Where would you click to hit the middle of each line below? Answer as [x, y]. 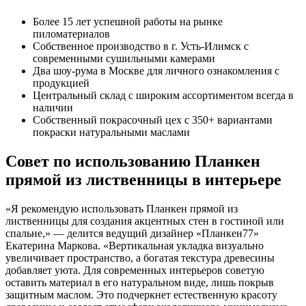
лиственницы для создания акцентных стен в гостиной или [145, 221]
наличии [53, 108]
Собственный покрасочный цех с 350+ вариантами [153, 120]
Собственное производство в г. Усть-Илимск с [141, 46]
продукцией [61, 83]
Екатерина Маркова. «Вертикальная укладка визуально [135, 246]
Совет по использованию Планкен [133, 162]
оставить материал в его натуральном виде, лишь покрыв [140, 283]
